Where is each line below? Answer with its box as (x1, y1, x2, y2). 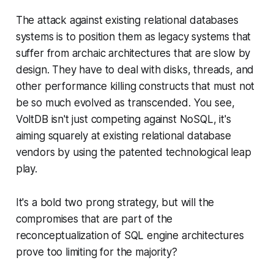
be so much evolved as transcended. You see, (15, 96, 235, 109)
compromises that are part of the (15, 212, 173, 225)
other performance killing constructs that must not (15, 80, 255, 92)
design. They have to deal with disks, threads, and (15, 63, 254, 76)
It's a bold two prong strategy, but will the (15, 196, 215, 209)
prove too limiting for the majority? (15, 245, 177, 258)
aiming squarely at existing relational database (15, 129, 231, 142)
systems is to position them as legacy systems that (15, 30, 251, 43)
